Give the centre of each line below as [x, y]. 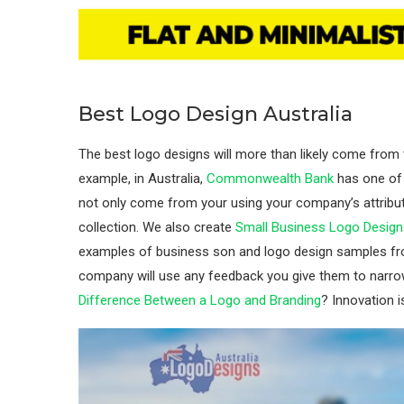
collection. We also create [157, 228]
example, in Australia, [142, 179]
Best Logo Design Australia [216, 115]
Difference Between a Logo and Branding [200, 301]
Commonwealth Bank [270, 179]
